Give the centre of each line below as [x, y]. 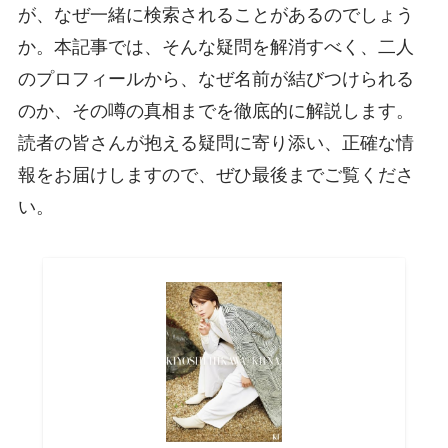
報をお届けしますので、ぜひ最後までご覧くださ [215, 174]
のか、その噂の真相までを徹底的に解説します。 [215, 110]
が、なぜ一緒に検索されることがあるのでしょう [215, 14]
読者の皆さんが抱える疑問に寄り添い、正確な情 [215, 142]
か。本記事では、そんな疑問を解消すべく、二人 [215, 46]
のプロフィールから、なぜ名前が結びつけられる [215, 78]
